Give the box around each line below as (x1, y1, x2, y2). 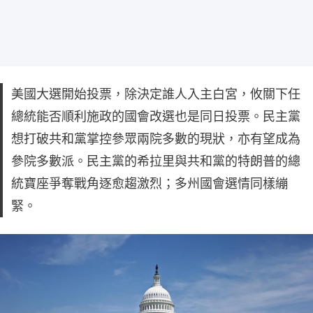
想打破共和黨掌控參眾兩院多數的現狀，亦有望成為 (11, 131, 300, 146)
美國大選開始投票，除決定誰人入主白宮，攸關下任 (11, 86, 300, 101)
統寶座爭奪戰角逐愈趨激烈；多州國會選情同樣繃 (11, 175, 288, 191)
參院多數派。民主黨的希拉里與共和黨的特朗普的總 (11, 153, 300, 168)
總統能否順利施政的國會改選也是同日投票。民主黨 (11, 108, 300, 124)
